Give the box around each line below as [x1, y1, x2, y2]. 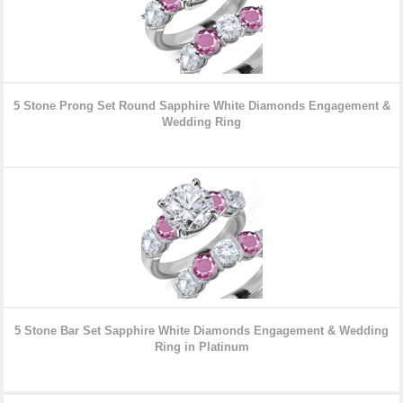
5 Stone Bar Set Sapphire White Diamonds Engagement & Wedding [14, 324, 389, 338]
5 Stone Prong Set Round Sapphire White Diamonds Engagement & [13, 99, 390, 113]
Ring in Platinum [154, 340, 249, 354]
